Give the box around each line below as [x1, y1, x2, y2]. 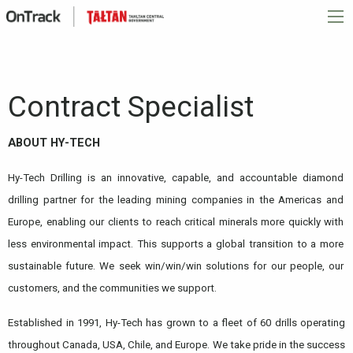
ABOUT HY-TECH [8, 135, 100, 150]
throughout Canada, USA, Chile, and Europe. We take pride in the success [8, 338, 345, 351]
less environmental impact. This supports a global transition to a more [8, 237, 344, 250]
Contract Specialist [8, 89, 254, 124]
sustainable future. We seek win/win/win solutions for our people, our [8, 259, 344, 272]
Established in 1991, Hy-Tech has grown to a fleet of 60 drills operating [8, 316, 345, 329]
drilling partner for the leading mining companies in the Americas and [8, 193, 344, 206]
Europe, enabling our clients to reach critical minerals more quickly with [8, 215, 344, 228]
